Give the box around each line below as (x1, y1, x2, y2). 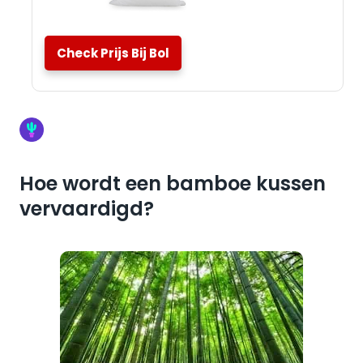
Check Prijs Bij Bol (57, 45, 169, 62)
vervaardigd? (19, 195, 154, 222)
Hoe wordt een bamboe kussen (19, 170, 326, 197)
